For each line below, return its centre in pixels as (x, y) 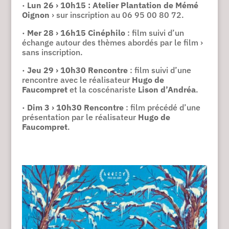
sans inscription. (52, 52)
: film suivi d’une (160, 70)
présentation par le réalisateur (80, 117)
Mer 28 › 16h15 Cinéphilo (76, 32)
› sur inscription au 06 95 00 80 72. (117, 15)
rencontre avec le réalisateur (77, 79)
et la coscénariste (102, 89)
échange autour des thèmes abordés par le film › (112, 42)
